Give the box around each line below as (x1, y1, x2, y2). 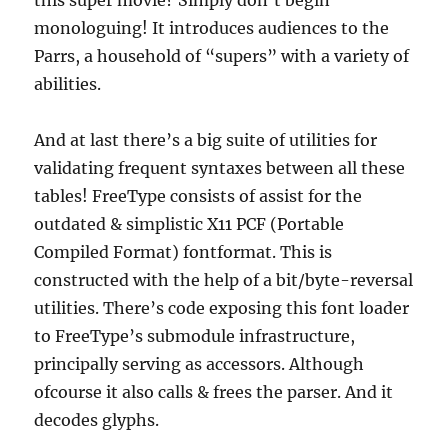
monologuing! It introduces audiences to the (34, 18, 390, 38)
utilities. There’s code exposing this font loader (34, 298, 410, 318)
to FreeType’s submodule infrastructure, (34, 326, 356, 346)
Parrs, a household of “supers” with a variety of (34, 46, 410, 66)
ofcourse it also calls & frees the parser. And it (34, 382, 394, 402)
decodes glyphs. (34, 410, 160, 430)
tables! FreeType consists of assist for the (34, 186, 363, 206)
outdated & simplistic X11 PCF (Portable (34, 214, 345, 234)
